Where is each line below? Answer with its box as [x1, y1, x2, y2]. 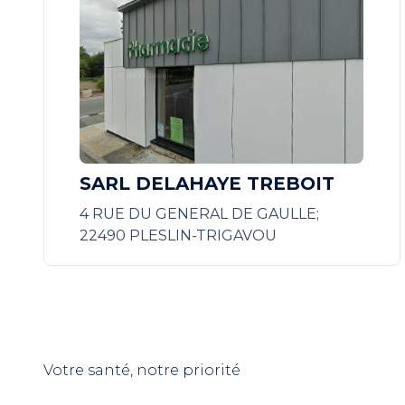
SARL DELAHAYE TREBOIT [80, 173, 335, 194]
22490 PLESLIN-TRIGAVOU [80, 227, 278, 244]
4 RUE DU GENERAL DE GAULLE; [80, 205, 320, 222]
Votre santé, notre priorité [43, 362, 240, 379]
